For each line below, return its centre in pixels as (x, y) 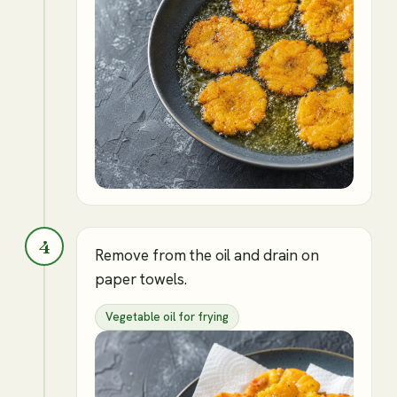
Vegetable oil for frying (167, 317)
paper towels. (141, 280)
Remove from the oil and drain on (207, 256)
